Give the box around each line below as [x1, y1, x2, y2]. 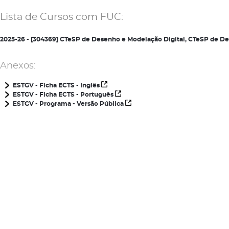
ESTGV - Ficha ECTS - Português [13, 91, 115, 98]
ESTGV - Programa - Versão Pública [13, 101, 125, 107]
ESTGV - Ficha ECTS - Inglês [13, 82, 101, 88]
